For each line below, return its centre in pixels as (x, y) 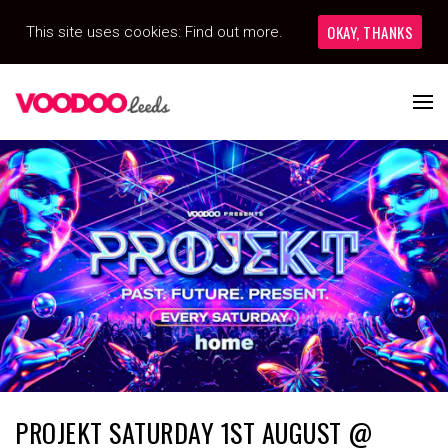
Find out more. (234, 32)
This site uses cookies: (105, 32)
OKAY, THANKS (370, 32)
